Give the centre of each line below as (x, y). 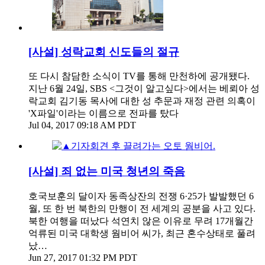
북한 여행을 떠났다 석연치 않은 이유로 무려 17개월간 (141, 221)
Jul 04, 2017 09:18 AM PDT (82, 125)
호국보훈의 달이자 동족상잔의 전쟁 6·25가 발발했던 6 (141, 196)
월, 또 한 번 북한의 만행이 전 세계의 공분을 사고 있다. (142, 208)
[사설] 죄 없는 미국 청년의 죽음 (107, 172)
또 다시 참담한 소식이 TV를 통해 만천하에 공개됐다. (139, 76)
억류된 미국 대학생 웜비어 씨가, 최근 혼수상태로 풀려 (142, 233)
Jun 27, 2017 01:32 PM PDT (83, 257)
